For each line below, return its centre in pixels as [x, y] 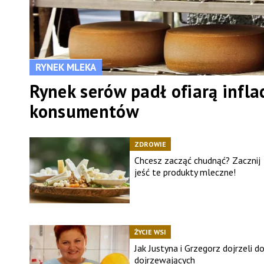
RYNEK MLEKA [65, 67]
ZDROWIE [150, 144]
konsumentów [84, 111]
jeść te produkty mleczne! [185, 172]
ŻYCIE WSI [150, 232]
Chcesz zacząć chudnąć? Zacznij [197, 161]
